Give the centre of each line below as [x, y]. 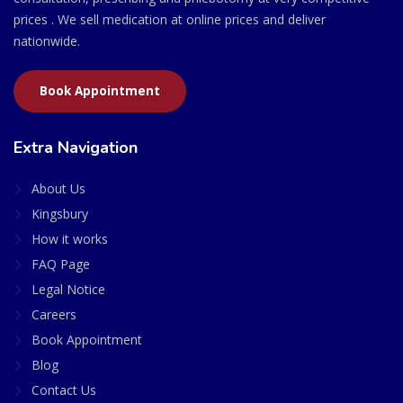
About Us [58, 188]
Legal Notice [68, 289]
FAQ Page [61, 264]
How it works [70, 238]
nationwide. [47, 40]
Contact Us [64, 390]
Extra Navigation [76, 147]
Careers [54, 314]
